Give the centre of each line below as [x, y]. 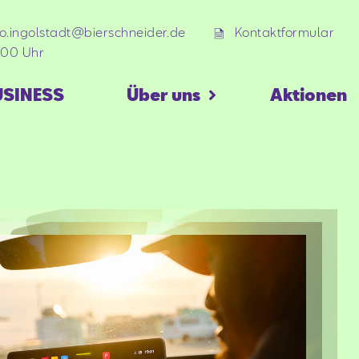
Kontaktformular [284, 32]
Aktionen [308, 94]
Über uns [163, 94]
